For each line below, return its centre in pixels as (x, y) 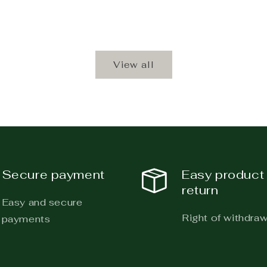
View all (133, 64)
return (200, 190)
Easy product (223, 175)
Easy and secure (42, 202)
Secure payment (53, 175)
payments (26, 219)
